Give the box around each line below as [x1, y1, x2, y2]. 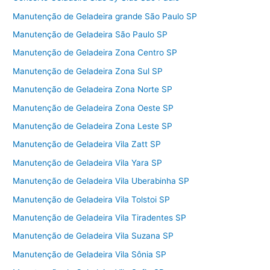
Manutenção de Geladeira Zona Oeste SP [13, 102, 174, 113]
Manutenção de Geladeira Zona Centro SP [13, 48, 178, 58]
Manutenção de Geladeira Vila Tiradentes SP [13, 212, 187, 222]
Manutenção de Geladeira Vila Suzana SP [13, 231, 174, 241]
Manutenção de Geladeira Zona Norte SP [13, 84, 173, 95]
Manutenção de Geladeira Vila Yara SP [13, 157, 163, 168]
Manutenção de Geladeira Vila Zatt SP [13, 139, 162, 149]
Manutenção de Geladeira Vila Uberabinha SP [13, 176, 190, 186]
